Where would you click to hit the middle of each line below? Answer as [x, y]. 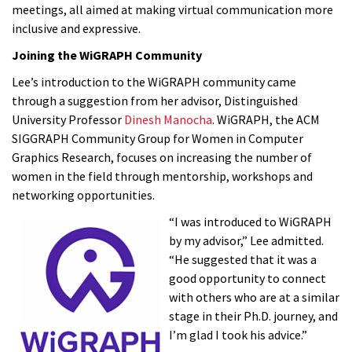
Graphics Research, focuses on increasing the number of [162, 158]
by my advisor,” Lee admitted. [246, 241]
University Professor [68, 120]
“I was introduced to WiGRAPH [250, 222]
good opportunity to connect [247, 279]
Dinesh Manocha [168, 120]
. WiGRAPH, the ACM [266, 120]
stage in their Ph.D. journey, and [253, 316]
